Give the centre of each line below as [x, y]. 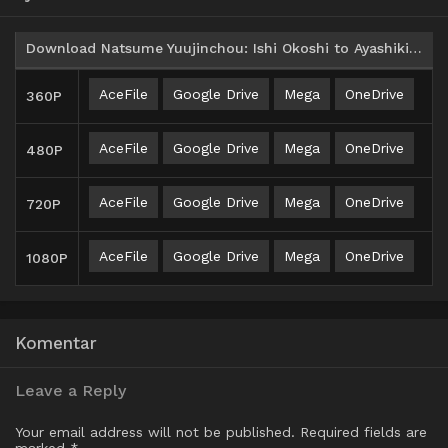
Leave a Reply [70, 391]
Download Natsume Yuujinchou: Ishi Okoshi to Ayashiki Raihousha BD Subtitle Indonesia [415, 48]
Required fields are [363, 432]
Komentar [56, 343]
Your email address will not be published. [155, 432]
